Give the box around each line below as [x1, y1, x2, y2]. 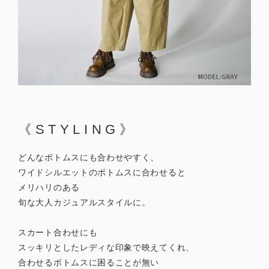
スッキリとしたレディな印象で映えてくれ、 [18, 243, 195, 253]
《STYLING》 [18, 122, 137, 138]
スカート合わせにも [18, 228, 98, 238]
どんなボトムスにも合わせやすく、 [18, 153, 160, 163]
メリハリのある [18, 183, 80, 193]
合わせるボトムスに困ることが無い [18, 258, 160, 268]
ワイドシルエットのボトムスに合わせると [18, 168, 186, 178]
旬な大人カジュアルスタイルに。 [18, 198, 151, 208]
